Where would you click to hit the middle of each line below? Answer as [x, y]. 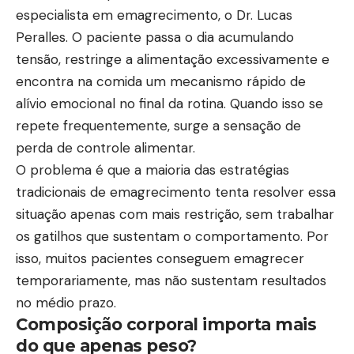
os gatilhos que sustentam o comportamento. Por [172, 237]
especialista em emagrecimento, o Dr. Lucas [154, 15]
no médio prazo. [66, 303]
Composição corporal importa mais [166, 325]
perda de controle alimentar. [105, 148]
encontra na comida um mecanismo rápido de [161, 82]
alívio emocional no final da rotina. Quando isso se [169, 104]
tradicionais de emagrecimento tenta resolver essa [176, 192]
